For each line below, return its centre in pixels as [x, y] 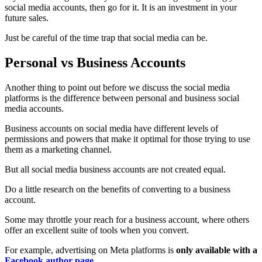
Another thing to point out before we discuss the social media [117, 87]
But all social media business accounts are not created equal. [115, 169]
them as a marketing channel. [58, 149]
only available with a [217, 250]
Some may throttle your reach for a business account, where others [127, 220]
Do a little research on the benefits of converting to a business [118, 189]
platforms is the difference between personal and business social [122, 98]
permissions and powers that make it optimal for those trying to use [127, 139]
